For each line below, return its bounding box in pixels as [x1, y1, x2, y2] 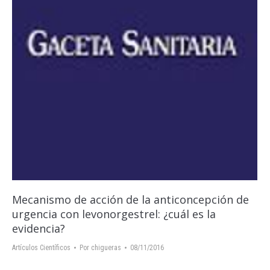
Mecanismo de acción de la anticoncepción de [12, 192, 249, 207]
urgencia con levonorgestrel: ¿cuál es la [12, 207, 216, 221]
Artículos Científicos [12, 243, 71, 252]
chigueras [91, 243, 121, 252]
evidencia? [12, 221, 65, 236]
